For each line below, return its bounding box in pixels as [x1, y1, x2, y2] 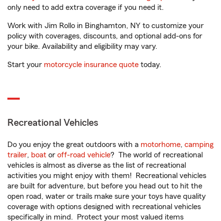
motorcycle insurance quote [44, 61, 139, 69]
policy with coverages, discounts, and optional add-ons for [7, 32, 202, 40]
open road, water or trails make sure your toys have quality [7, 192, 206, 200]
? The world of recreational [110, 151, 203, 159]
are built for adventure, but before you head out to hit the [7, 182, 202, 190]
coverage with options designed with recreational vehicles [7, 203, 201, 211]
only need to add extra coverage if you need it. [7, 3, 166, 11]
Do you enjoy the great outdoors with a [7, 141, 141, 148]
